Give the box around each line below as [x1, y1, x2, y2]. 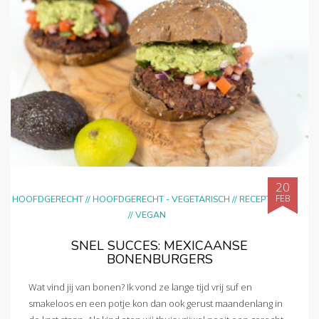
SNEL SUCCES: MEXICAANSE [71, 236, 248, 254]
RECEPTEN [239, 192, 282, 205]
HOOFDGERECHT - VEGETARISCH [93, 192, 230, 205]
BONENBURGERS [106, 250, 213, 268]
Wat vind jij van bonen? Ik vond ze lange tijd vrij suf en [28, 281, 252, 294]
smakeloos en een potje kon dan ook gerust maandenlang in [28, 297, 283, 310]
